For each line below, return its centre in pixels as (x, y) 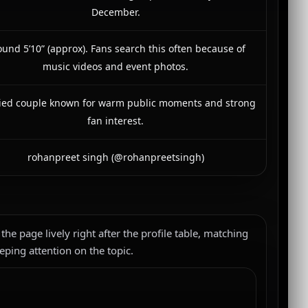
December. (115, 12)
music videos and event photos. (115, 66)
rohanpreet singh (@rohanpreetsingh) (115, 157)
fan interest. (115, 121)
